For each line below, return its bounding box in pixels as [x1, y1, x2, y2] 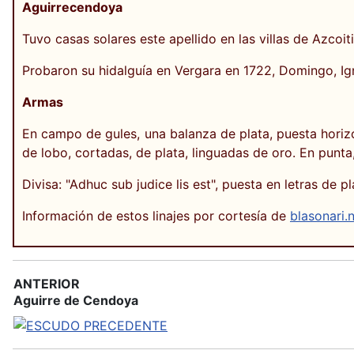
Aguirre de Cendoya [13, 292, 138, 309]
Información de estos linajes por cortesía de [22, 208, 290, 224]
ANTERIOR [13, 276, 80, 292]
